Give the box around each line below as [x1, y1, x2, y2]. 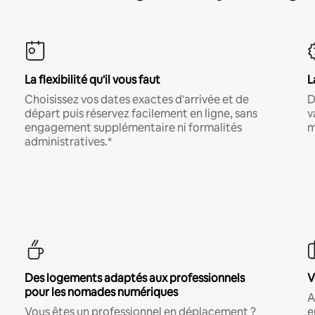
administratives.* [24, 134, 112, 150]
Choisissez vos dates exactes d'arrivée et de [24, 92, 249, 108]
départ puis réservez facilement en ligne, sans [24, 106, 257, 122]
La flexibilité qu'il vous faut [24, 72, 160, 88]
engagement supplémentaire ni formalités [24, 120, 242, 136]
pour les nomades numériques [24, 285, 178, 300]
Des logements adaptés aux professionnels [24, 271, 245, 286]
